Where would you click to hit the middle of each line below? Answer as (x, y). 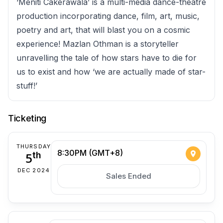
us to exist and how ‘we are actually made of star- (111, 71)
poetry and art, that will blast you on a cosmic (103, 30)
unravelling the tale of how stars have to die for (107, 57)
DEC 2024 (34, 170)
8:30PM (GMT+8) (90, 153)
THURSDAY (34, 146)
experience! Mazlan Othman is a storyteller (98, 44)
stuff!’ (27, 85)
